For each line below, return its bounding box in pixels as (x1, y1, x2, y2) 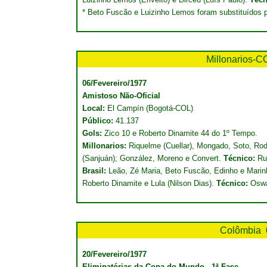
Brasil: (82, 166, 108, 175)
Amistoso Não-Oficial (82, 91, 160, 100)
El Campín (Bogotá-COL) (107, 104, 193, 113)
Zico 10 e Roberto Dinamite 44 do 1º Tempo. (102, 129, 257, 138)
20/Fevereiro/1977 (82, 250, 147, 259)
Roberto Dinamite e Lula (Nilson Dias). (82, 179, 216, 188)
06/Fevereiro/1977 (82, 79, 147, 88)
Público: (82, 116, 116, 125)
